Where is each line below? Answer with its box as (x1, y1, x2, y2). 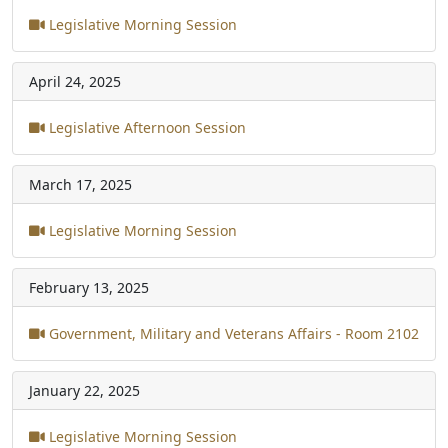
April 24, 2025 (29, 71, 121, 91)
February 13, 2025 (29, 277, 149, 297)
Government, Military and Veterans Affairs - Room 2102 (45, 323, 419, 343)
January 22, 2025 (29, 380, 140, 400)
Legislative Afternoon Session (45, 117, 246, 137)
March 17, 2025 (29, 174, 132, 194)
